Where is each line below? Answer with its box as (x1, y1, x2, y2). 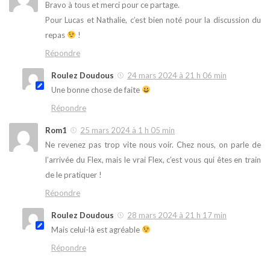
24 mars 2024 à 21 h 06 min (127, 70, 227, 80)
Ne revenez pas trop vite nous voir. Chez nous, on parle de (45, 139, 261, 149)
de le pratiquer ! (45, 169, 102, 180)
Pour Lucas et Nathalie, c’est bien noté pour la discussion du (45, 14, 261, 25)
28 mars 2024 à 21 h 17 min (127, 210, 227, 220)
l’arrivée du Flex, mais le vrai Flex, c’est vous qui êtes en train (45, 154, 261, 165)
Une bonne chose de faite (51, 84, 142, 95)
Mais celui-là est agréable (51, 224, 142, 234)
